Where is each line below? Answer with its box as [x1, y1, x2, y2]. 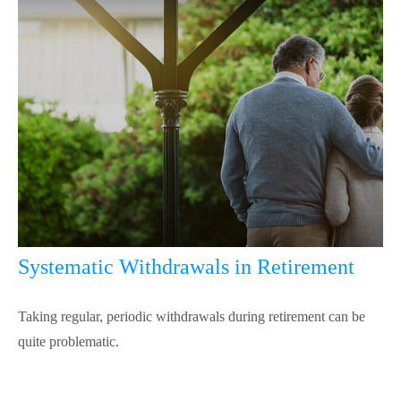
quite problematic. [18, 333, 119, 349]
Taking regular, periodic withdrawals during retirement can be [18, 308, 365, 324]
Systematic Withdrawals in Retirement [18, 254, 354, 278]
